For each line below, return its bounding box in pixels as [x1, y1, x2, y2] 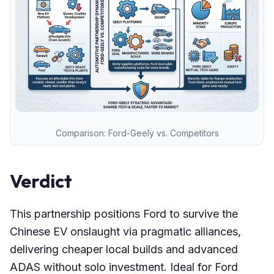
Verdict [10, 169, 72, 193]
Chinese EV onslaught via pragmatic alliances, [10, 224, 241, 238]
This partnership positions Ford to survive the [10, 207, 238, 220]
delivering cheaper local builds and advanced [10, 242, 238, 256]
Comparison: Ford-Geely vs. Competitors [55, 127, 219, 138]
